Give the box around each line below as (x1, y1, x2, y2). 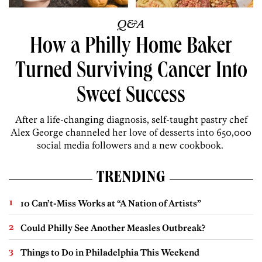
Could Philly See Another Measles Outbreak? (20, 222, 205, 233)
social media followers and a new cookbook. (36, 139, 226, 151)
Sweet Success (77, 85, 185, 109)
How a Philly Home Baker (30, 36, 232, 60)
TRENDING (96, 170, 166, 187)
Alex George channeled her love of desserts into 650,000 (11, 126, 251, 138)
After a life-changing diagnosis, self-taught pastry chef (15, 113, 247, 125)
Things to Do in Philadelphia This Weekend (20, 246, 199, 258)
